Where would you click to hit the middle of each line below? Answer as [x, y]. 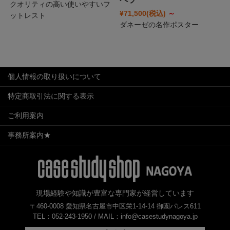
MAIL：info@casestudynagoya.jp [148, 216]
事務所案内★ [29, 135]
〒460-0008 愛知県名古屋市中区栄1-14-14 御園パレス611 [115, 206]
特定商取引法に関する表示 [51, 96]
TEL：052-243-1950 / [65, 216]
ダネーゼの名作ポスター [159, 25]
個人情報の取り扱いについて [54, 77]
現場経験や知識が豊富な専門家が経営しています [115, 193]
